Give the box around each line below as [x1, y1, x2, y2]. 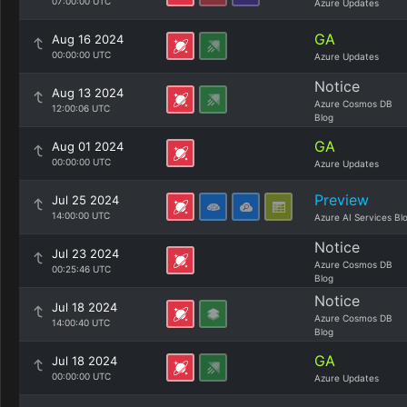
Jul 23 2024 [52, 246, 119, 261]
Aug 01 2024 [52, 139, 124, 154]
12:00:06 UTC [52, 103, 110, 114]
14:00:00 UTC [52, 210, 110, 221]
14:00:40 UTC [52, 317, 110, 328]
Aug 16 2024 [52, 32, 124, 46]
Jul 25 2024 [52, 193, 119, 207]
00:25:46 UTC [52, 263, 111, 274]
